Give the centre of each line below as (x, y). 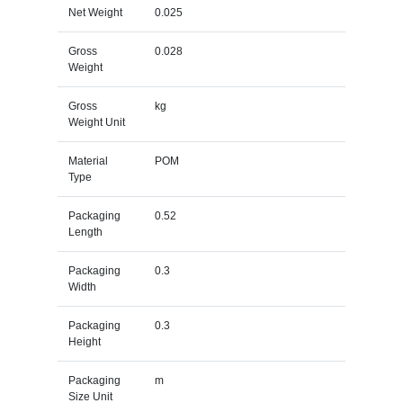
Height (84, 341)
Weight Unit (96, 122)
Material (88, 161)
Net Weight (95, 12)
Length (85, 232)
